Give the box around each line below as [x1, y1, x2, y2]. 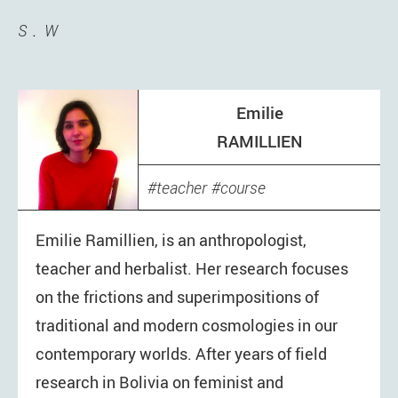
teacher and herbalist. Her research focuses [36, 258, 348, 280]
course [220, 177, 266, 198]
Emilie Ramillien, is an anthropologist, [36, 229, 306, 251]
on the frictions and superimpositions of [36, 286, 319, 308]
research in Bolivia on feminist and [36, 371, 283, 394]
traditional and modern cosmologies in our [36, 314, 338, 337]
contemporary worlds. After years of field [36, 343, 327, 365]
